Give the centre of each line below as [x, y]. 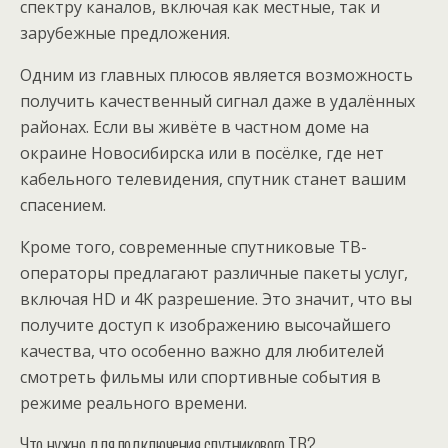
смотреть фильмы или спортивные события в [200, 377]
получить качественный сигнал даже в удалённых [217, 101]
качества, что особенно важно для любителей [202, 351]
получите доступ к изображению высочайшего [205, 325]
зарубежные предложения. [125, 33]
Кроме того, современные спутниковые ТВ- [193, 247]
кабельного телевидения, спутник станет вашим [213, 179]
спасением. [63, 205]
